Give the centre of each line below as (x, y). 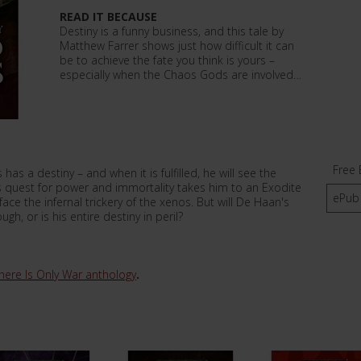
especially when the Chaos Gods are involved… (180, 75)
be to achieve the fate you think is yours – (167, 60)
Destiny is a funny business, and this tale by (172, 31)
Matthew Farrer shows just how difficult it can (177, 46)
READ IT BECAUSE (108, 17)
